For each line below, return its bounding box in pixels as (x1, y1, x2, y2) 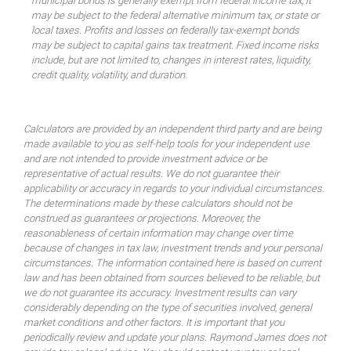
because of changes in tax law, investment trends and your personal (24, 242, 322, 255)
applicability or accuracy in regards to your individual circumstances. (24, 183, 324, 195)
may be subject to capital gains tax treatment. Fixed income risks (31, 39, 319, 52)
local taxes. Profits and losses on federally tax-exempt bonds (31, 24, 299, 37)
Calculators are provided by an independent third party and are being (24, 123, 321, 136)
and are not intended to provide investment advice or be (24, 153, 267, 165)
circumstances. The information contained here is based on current (24, 257, 321, 270)
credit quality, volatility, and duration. (31, 69, 187, 81)
